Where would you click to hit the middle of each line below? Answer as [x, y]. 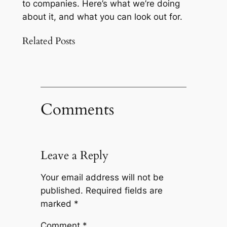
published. [62, 191]
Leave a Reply [74, 156]
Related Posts [48, 41]
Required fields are [124, 191]
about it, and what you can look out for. [102, 17]
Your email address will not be [102, 178]
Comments [77, 110]
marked [57, 204]
